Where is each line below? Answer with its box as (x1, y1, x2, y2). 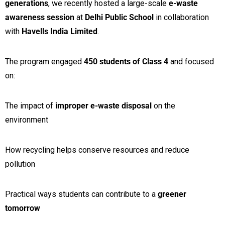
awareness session (5, 12, 74, 22)
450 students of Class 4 (84, 56, 168, 66)
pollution (5, 159, 35, 169)
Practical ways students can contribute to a (5, 189, 158, 199)
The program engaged (5, 56, 84, 66)
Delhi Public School (85, 12, 154, 22)
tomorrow (5, 203, 40, 213)
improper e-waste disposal (55, 100, 152, 110)
